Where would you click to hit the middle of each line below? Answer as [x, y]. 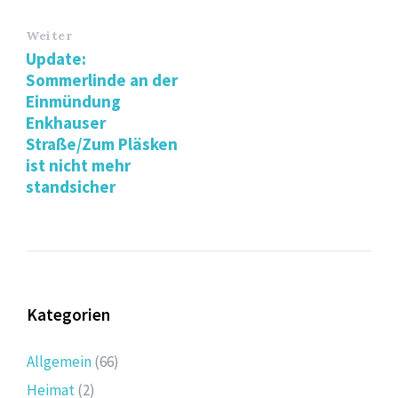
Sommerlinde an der [102, 80]
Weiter [49, 35]
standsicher [71, 186]
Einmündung [73, 101]
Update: [56, 58]
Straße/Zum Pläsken [102, 143]
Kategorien [68, 314]
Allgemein [59, 361]
